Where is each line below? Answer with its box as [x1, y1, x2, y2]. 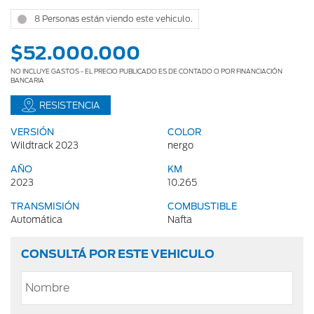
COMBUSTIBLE [168, 201, 237, 212]
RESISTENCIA [39, 100, 100, 111]
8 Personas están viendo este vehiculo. [34, 13, 193, 25]
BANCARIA [11, 76, 44, 85]
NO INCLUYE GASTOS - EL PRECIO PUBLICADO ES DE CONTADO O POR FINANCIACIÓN [11, 67, 282, 76]
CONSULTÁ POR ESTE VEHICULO [21, 247, 214, 261]
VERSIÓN [11, 127, 54, 138]
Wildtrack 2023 [11, 140, 78, 151]
